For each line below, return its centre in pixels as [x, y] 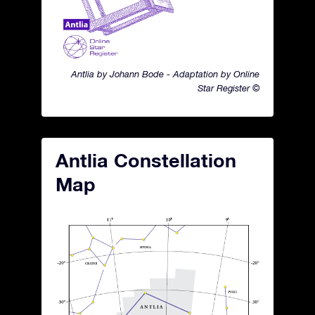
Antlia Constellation [146, 160]
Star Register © [229, 88]
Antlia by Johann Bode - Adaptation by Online [165, 74]
